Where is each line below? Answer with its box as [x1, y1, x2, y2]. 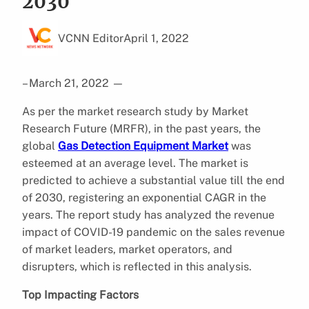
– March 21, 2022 [22, 76, 112, 90]
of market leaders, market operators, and [22, 242, 232, 256]
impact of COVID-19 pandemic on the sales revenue [22, 225, 285, 239]
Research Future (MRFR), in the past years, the [22, 121, 261, 135]
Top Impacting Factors [22, 288, 139, 301]
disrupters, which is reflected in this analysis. [22, 259, 252, 273]
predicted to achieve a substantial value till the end [22, 173, 285, 187]
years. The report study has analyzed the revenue [22, 208, 275, 221]
